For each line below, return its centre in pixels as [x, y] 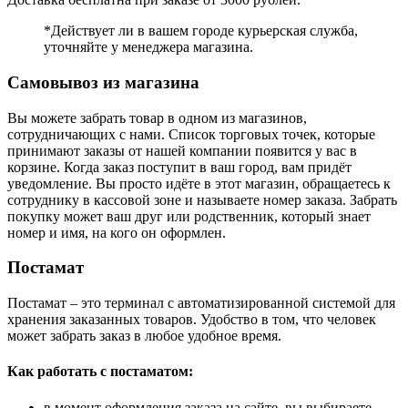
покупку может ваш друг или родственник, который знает [189, 216]
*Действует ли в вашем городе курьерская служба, [201, 31]
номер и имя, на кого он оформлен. [117, 232]
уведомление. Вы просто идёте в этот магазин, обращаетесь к [199, 183]
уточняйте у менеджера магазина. [148, 47]
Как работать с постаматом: [100, 372]
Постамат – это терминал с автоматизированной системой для [201, 303]
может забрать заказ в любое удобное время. [144, 336]
